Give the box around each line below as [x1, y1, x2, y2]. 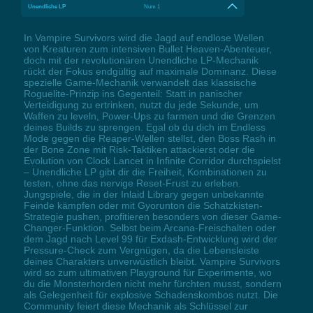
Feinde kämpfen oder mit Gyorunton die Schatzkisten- [23, 200, 263, 212]
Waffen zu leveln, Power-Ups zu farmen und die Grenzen [23, 110, 275, 122]
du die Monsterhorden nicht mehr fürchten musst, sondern [23, 278, 282, 290]
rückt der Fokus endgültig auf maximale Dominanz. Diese [23, 66, 277, 78]
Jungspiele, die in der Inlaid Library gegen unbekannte [23, 189, 264, 201]
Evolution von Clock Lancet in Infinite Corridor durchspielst [23, 155, 281, 167]
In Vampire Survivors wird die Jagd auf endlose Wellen [23, 32, 264, 44]
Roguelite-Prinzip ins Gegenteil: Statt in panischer [23, 88, 242, 100]
